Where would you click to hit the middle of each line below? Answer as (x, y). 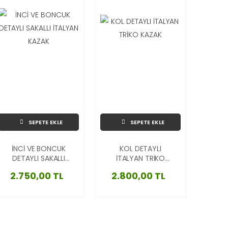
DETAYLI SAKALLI (39, 158)
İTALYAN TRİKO (140, 158)
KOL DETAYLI (140, 148)
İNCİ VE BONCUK (39, 148)
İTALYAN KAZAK (39, 168)
